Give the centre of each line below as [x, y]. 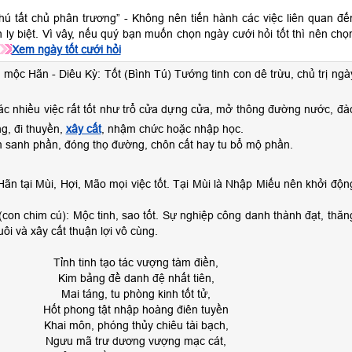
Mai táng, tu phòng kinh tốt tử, [136, 294]
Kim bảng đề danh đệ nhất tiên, [136, 278]
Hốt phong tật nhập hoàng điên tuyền [136, 310]
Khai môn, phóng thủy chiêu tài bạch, [136, 325]
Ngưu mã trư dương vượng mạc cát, [136, 341]
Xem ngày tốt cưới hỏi [66, 49]
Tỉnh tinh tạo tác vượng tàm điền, [136, 262]
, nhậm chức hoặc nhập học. [172, 129]
